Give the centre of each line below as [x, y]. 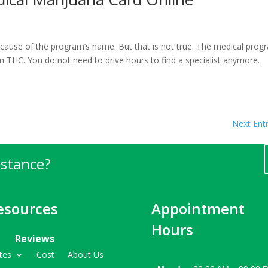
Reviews [35, 239]
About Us [86, 255]
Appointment [198, 209]
